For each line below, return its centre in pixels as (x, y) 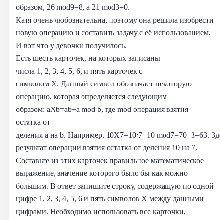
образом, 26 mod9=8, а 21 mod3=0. (73, 7)
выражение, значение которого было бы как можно (102, 173)
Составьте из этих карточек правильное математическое (110, 160)
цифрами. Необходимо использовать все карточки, (101, 211)
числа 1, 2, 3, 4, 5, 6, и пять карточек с (79, 71)
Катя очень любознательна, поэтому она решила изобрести (115, 20)
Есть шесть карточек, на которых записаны (88, 58)
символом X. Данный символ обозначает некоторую (104, 83)
